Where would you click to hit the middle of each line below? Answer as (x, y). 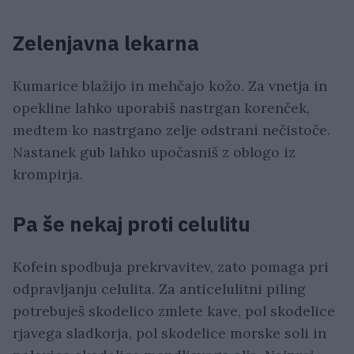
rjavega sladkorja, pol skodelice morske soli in (169, 333)
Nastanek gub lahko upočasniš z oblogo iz (156, 153)
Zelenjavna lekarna (106, 43)
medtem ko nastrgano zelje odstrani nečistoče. (171, 130)
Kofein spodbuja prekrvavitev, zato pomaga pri (171, 267)
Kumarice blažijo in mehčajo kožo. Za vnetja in (170, 86)
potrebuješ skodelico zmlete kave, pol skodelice (174, 311)
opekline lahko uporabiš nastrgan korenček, (161, 108)
